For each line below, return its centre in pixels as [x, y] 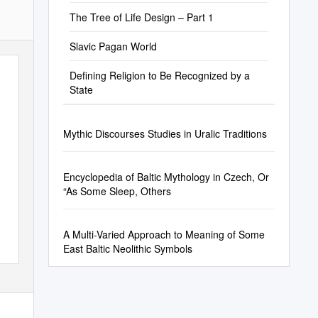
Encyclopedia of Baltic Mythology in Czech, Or [166, 177]
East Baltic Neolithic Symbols [127, 248]
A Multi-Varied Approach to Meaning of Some [164, 234]
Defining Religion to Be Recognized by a [159, 75]
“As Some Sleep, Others [117, 191]
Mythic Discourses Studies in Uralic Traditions [165, 133]
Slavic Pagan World [113, 46]
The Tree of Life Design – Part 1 [141, 17]
